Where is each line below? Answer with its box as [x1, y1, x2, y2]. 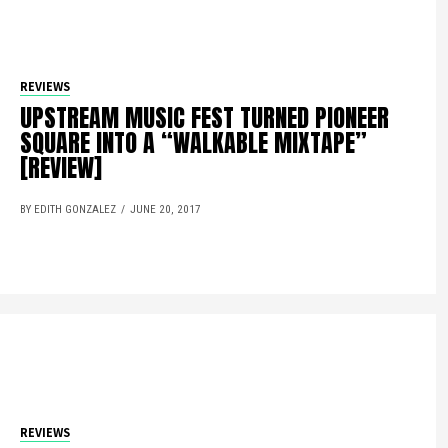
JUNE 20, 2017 [130, 202, 202, 216]
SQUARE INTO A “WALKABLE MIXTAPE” [20, 124, 368, 161]
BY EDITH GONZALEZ [20, 202, 117, 216]
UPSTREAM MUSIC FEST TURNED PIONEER [20, 99, 390, 136]
